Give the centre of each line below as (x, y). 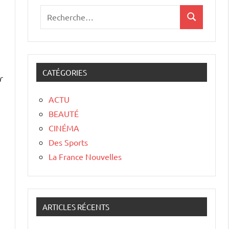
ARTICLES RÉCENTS (76, 207)
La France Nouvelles (85, 156)
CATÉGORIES (65, 72)
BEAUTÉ (64, 113)
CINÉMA (64, 128)
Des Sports (68, 142)
